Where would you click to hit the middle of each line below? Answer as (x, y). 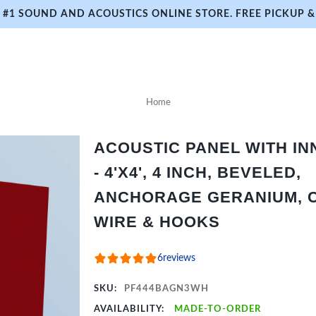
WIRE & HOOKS (157, 222)
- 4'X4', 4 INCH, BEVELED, (198, 172)
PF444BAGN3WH (167, 289)
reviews (180, 258)
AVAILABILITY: (131, 309)
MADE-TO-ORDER (218, 309)
